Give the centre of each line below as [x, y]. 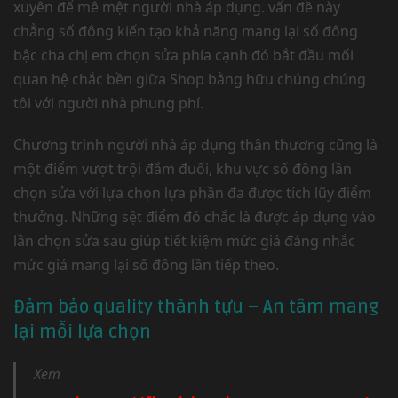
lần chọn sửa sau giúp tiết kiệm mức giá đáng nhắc [184, 241]
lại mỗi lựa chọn [82, 332]
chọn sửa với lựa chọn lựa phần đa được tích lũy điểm [192, 193]
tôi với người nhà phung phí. [108, 103]
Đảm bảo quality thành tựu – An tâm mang [196, 307]
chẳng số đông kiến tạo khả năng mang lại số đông [186, 31]
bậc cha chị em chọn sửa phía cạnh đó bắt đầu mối [183, 55]
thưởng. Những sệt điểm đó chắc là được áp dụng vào [195, 217]
